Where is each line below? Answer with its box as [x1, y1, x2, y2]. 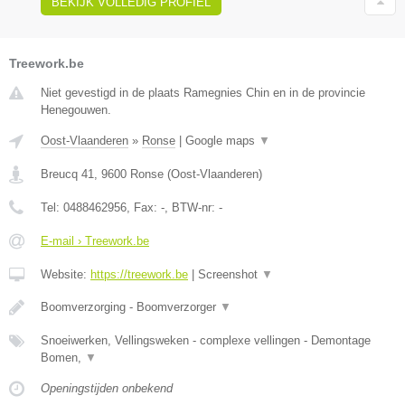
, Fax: [127, 200, 161, 214]
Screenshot [198, 267, 261, 281]
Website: [41, 267, 90, 281]
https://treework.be [90, 267, 188, 281]
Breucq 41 [41, 166, 94, 181]
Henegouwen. [41, 102, 111, 117]
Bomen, [41, 350, 85, 364]
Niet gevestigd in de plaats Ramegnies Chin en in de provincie [41, 85, 365, 99]
